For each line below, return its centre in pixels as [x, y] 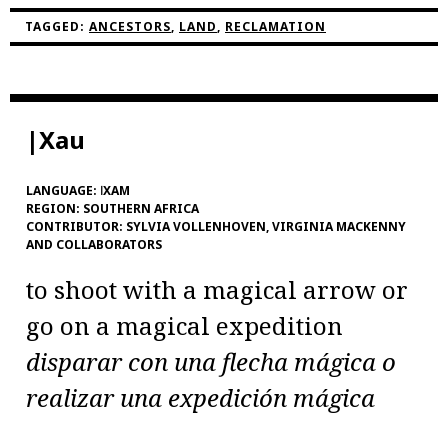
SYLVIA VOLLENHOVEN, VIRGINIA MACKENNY [266, 227]
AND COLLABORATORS [94, 245]
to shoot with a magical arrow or [217, 290]
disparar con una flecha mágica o [211, 362]
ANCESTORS [130, 27]
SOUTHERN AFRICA [141, 209]
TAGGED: [57, 27]
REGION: [54, 209]
